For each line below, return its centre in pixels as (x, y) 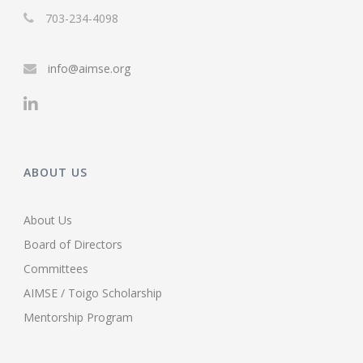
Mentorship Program (78, 317)
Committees (56, 268)
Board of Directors (73, 244)
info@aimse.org (89, 68)
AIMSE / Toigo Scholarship (93, 293)
